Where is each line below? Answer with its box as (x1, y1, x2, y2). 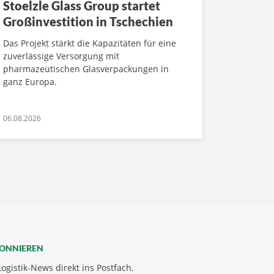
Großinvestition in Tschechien (3, 14, 173, 29)
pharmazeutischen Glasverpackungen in (3, 63, 169, 75)
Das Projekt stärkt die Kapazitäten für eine (3, 37, 176, 50)
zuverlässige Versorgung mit (3, 50, 119, 62)
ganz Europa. (3, 76, 57, 88)
